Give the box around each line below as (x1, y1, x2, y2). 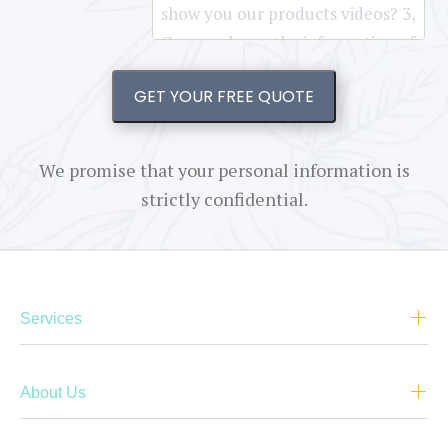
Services (20, 310, 82, 327)
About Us (20, 384, 86, 401)
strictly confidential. (140, 187, 308, 211)
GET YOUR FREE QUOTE (134, 85, 314, 108)
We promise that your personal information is (38, 158, 410, 182)
